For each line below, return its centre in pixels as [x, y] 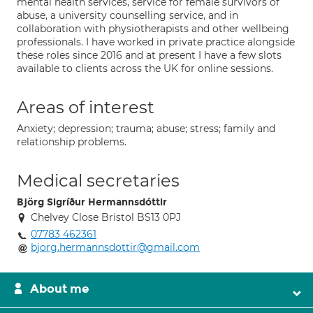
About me [60, 289]
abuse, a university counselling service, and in [128, 15]
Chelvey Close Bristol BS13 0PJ [106, 217]
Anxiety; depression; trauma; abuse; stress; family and [146, 129]
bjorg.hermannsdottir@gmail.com [115, 247]
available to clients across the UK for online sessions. [145, 68]
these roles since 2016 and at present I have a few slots [149, 55]
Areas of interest [86, 107]
